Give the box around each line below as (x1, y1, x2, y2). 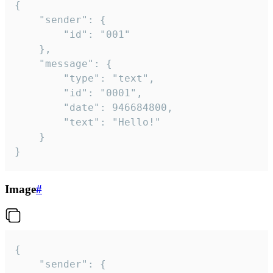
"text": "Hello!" (15, 116, 63, 129)
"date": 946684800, (15, 102, 63, 114)
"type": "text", (15, 73, 63, 85)
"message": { (15, 58, 39, 70)
